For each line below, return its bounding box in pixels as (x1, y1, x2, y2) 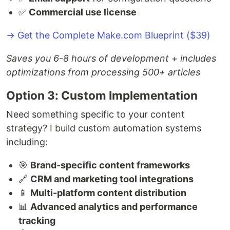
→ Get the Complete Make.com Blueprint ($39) (6, 30, 210, 41)
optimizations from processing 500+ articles (6, 67, 200, 78)
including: (6, 137, 48, 148)
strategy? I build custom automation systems (6, 123, 201, 134)
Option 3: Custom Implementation (6, 88, 198, 103)
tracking (18, 215, 55, 226)
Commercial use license (29, 7, 137, 18)
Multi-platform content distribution (30, 187, 186, 199)
